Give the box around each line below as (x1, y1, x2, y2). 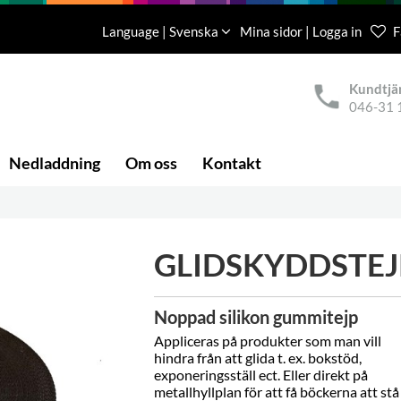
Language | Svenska (102, 23, 222, 39)
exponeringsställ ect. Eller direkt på (153, 366, 368, 383)
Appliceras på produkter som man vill (153, 332, 381, 349)
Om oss (125, 153, 177, 173)
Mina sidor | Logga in (240, 23, 365, 39)
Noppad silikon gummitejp (153, 306, 358, 328)
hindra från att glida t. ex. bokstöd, (153, 349, 362, 366)
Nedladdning (9, 153, 100, 173)
